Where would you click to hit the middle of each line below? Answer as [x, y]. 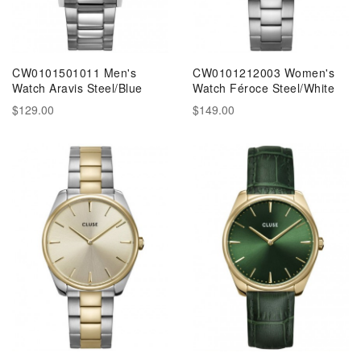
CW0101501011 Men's [74, 72]
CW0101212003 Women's [263, 72]
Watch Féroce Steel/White [263, 87]
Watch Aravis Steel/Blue [77, 87]
